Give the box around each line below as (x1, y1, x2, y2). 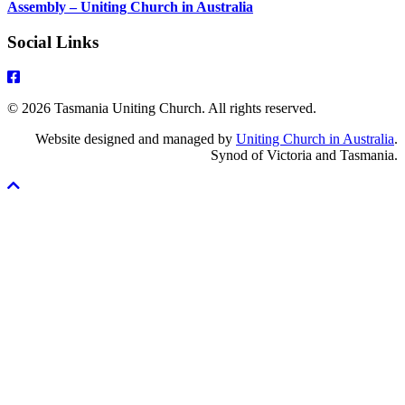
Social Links (7, 32, 99, 52)
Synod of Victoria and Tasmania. (211, 146, 398, 163)
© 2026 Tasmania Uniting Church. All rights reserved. (7, 99, 316, 116)
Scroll (6, 176, 40, 193)
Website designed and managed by (35, 130, 236, 146)
